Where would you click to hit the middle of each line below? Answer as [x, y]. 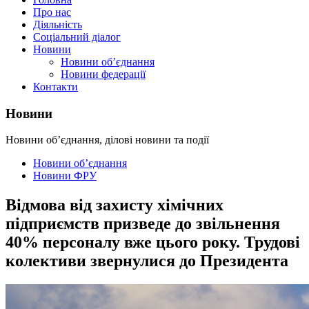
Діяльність [58, 24]
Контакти [56, 87]
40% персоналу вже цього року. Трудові [153, 242]
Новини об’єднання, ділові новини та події [107, 140]
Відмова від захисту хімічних [114, 205]
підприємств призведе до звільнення [143, 224]
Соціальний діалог [77, 37]
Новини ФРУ [65, 176]
